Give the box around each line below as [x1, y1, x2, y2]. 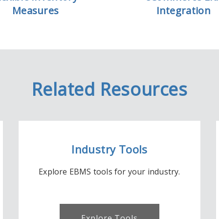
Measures [12, 4, 59, 17]
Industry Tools [71, 142, 148, 156]
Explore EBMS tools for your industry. [39, 166, 180, 177]
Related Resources [31, 77, 188, 101]
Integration [156, 4, 211, 17]
